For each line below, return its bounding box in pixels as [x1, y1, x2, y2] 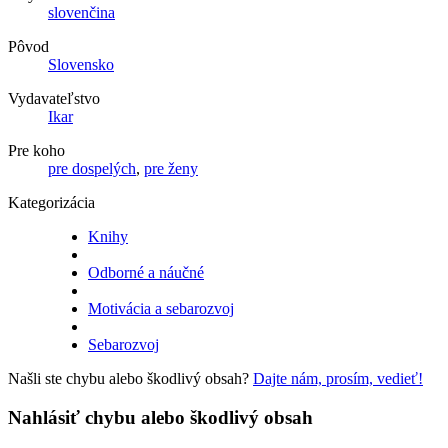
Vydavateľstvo [8, 90, 100, 108]
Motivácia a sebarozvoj [88, 300, 234, 318]
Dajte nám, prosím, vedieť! [253, 370, 423, 388]
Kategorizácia [8, 194, 95, 212]
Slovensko [48, 56, 114, 74]
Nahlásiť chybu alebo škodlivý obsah [8, 406, 313, 428]
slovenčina [48, 4, 115, 22]
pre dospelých [48, 160, 136, 178]
